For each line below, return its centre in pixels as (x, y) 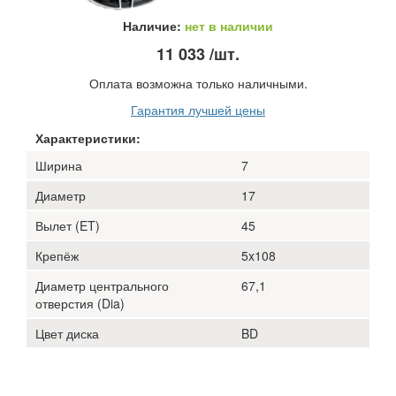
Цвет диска (67, 333)
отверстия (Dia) (80, 303)
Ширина (59, 165)
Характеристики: (88, 137)
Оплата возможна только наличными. (198, 83)
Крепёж (57, 255)
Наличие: (154, 25)
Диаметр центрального (102, 285)
